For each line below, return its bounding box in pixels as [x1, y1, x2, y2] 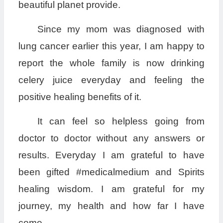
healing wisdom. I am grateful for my [18, 184, 205, 195]
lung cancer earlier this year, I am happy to [18, 41, 205, 52]
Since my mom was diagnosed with [37, 24, 205, 35]
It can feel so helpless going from [37, 116, 205, 127]
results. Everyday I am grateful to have [18, 150, 205, 161]
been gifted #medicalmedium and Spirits [18, 167, 205, 178]
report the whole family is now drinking [18, 58, 205, 69]
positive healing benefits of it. [18, 92, 141, 103]
